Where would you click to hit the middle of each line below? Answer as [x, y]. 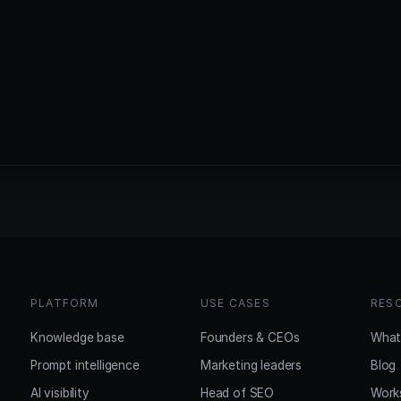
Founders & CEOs [250, 337]
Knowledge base [77, 337]
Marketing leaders [252, 365]
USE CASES [235, 303]
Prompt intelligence [85, 365]
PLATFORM [65, 303]
